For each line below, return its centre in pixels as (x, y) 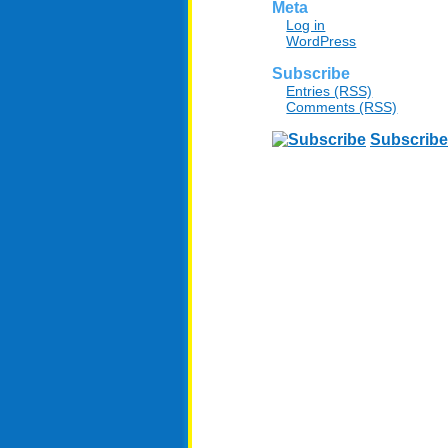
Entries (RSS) (329, 90)
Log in (306, 25)
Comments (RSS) (342, 106)
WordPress (321, 41)
